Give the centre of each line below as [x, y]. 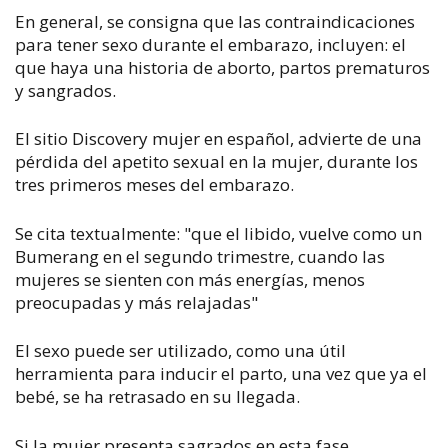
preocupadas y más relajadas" [136, 302]
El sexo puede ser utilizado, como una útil [180, 350]
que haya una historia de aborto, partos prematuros [222, 67]
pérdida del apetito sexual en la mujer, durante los [216, 161]
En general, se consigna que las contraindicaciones [215, 21]
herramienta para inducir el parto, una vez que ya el [221, 373]
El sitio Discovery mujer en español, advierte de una [218, 138]
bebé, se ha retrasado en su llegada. [157, 396]
